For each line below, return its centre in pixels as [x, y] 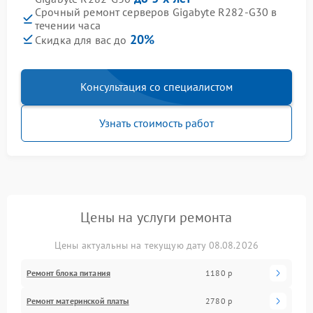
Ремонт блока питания [68, 272]
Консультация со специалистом [156, 86]
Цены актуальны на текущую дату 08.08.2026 [156, 245]
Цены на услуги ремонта [156, 217]
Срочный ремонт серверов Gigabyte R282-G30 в [156, 12]
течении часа [68, 25]
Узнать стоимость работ [156, 123]
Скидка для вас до [82, 39]
